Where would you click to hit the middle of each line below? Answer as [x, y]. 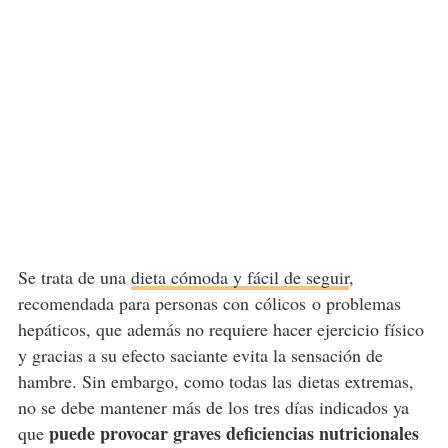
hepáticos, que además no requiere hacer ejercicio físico [220, 329]
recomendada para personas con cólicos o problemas [209, 303]
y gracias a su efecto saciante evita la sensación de [200, 355]
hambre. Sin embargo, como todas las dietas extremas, [215, 381]
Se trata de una [74, 277]
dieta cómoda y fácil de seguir [239, 277]
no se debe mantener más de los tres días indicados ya [213, 407]
